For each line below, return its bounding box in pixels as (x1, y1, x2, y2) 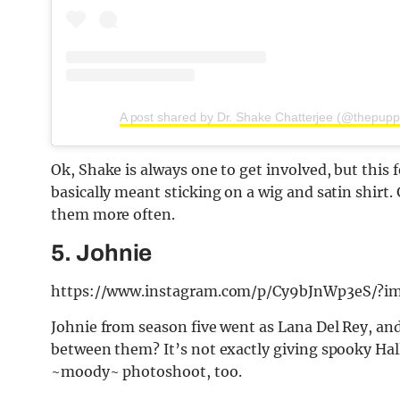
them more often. (51, 204, 175, 223)
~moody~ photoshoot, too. (51, 362, 242, 380)
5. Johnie (51, 239, 153, 265)
